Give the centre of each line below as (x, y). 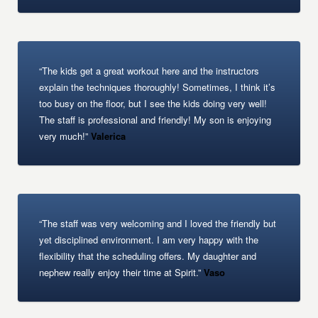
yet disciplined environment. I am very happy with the (149, 240)
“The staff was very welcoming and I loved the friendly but (158, 223)
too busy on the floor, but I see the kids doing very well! (153, 103)
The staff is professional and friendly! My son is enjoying (155, 120)
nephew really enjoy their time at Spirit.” (120, 272)
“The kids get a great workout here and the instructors (149, 71)
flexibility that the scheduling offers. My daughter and (148, 256)
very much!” (64, 136)
